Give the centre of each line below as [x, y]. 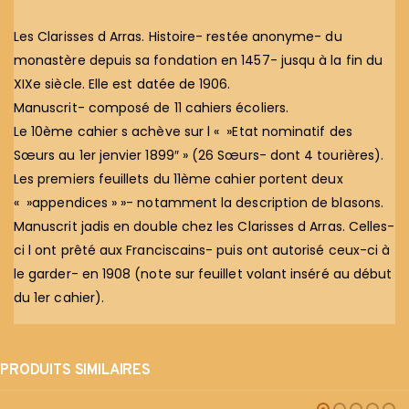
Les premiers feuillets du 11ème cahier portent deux [178, 178]
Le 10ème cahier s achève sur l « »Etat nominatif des [183, 131]
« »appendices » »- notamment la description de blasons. [199, 202]
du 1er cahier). [59, 297]
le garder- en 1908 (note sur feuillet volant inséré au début [203, 273]
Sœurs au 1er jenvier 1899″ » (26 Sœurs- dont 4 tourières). [199, 155]
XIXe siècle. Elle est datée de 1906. [122, 84]
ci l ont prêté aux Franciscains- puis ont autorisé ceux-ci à [202, 250]
